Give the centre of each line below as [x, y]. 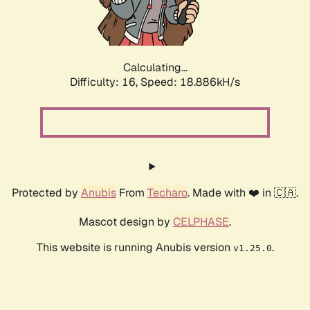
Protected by [46, 193]
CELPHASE [201, 222]
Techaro [167, 193]
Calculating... [155, 68]
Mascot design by [126, 222]
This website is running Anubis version [135, 248]
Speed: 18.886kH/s [190, 82]
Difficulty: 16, [105, 82]
